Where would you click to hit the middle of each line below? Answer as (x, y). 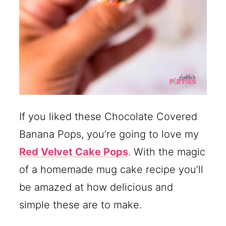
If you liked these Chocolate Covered (108, 116)
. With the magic (167, 152)
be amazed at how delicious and (96, 187)
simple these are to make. (81, 205)
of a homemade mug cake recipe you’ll (111, 169)
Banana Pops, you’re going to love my (109, 134)
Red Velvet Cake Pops (74, 152)
